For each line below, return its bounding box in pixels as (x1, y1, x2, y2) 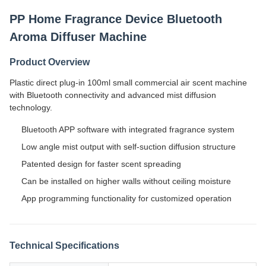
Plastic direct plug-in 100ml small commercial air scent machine (9, 78, 247, 87)
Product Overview (9, 57, 90, 67)
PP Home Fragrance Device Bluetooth (9, 12, 222, 26)
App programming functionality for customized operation (21, 194, 232, 203)
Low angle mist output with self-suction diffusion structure (21, 142, 236, 151)
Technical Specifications (9, 240, 119, 251)
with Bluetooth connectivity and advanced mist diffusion (9, 90, 216, 100)
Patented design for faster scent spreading (21, 159, 181, 169)
